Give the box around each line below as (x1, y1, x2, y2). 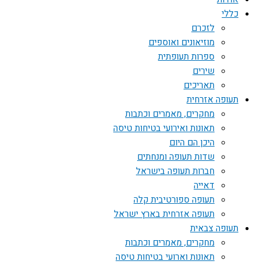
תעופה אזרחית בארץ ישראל (114, 207, 215, 221)
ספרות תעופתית (158, 50, 215, 63)
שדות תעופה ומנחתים (137, 150, 215, 163)
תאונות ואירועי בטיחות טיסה (113, 122, 215, 135)
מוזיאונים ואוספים (148, 36, 215, 49)
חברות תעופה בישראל (136, 164, 215, 178)
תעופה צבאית (190, 222, 238, 235)
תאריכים (184, 79, 215, 92)
